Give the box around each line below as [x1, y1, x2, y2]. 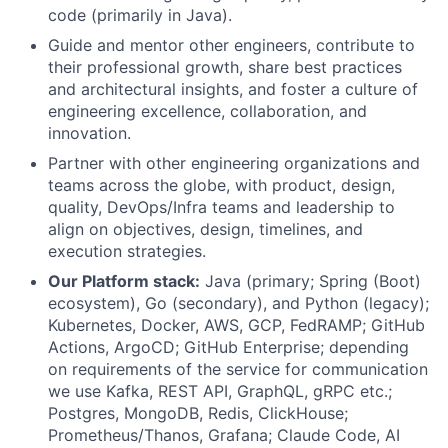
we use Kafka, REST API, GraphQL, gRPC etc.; [48, 380, 392, 401]
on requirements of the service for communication [48, 358, 428, 379]
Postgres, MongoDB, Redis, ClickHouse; [48, 402, 348, 423]
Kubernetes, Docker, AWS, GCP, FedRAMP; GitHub [48, 314, 425, 335]
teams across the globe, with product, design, [48, 174, 395, 195]
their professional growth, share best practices [48, 56, 402, 77]
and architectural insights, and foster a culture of [48, 78, 418, 99]
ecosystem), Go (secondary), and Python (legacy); [48, 292, 429, 313]
